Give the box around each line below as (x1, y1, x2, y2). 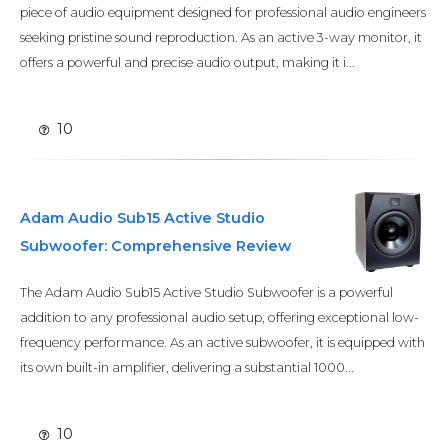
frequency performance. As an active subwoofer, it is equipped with (20, 335, 425, 350)
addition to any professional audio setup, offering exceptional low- (20, 310, 419, 325)
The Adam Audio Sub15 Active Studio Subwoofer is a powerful (20, 285, 393, 300)
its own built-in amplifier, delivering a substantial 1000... (20, 360, 354, 375)
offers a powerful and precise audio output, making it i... (20, 55, 355, 70)
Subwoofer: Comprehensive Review (20, 237, 291, 255)
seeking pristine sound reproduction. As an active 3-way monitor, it (20, 30, 422, 45)
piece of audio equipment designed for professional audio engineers (20, 5, 426, 20)
